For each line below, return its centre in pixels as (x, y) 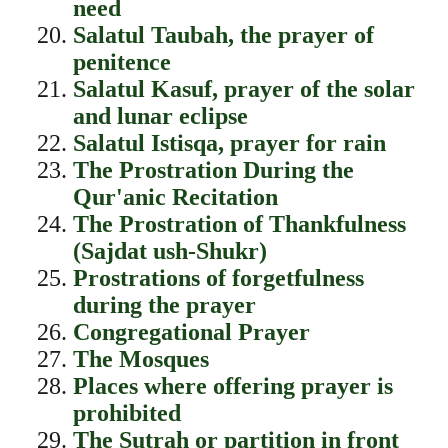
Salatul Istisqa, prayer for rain (229, 143)
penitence (121, 62)
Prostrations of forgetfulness (218, 278)
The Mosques (140, 359)
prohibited (126, 413)
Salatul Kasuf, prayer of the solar (243, 89)
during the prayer (164, 305)
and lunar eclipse (160, 116)
